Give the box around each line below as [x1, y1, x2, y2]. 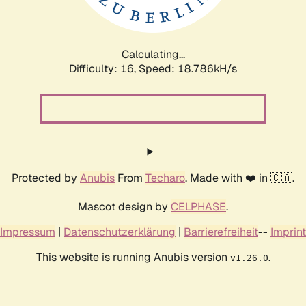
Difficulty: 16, [69, 61, 139, 76]
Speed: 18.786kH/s [139, 61, 237, 76]
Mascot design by [78, 199, 171, 214]
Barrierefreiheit [184, 224, 258, 239]
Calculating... [121, 46, 185, 61]
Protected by [12, 170, 80, 185]
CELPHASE [171, 199, 226, 214]
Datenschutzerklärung [64, 224, 176, 239]
